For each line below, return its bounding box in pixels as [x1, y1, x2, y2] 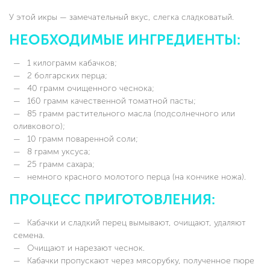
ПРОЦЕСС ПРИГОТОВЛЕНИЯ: [9, 191, 215, 209]
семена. [13, 230, 45, 241]
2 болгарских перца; [25, 71, 107, 81]
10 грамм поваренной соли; [25, 134, 138, 145]
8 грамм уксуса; [25, 146, 90, 157]
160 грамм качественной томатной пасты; [25, 96, 196, 107]
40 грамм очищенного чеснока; [25, 83, 154, 94]
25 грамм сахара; [25, 159, 95, 170]
